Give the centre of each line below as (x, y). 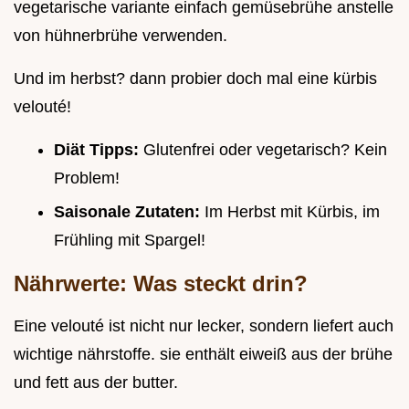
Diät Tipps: (99, 150)
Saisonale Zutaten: (129, 211)
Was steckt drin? (220, 283)
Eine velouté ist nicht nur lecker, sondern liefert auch (204, 325)
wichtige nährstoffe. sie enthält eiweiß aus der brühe (203, 354)
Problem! (87, 178)
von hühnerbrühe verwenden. (121, 36)
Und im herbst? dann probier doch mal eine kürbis (195, 79)
